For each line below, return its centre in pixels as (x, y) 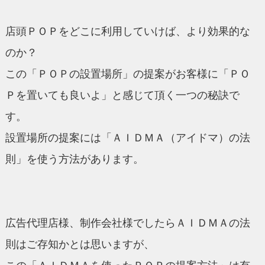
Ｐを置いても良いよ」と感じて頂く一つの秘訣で (122, 95)
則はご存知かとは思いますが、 (80, 244)
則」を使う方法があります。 (74, 159)
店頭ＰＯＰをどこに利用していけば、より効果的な (127, 31)
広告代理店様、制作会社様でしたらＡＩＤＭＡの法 (127, 223)
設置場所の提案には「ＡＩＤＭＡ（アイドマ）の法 (127, 138)
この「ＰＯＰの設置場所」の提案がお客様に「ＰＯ (127, 74)
